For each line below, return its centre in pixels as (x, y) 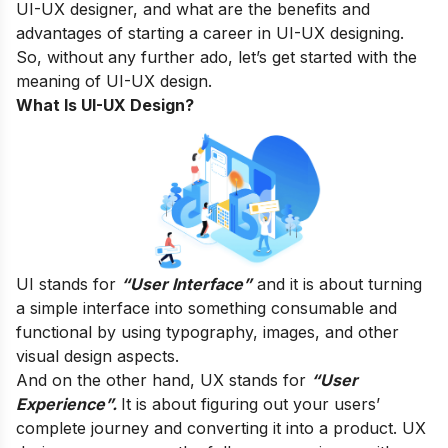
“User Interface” (186, 283)
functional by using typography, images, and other (207, 331)
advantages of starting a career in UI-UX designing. (212, 32)
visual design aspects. (97, 355)
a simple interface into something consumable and (206, 307)
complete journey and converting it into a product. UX (221, 427)
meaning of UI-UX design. (116, 80)
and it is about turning (337, 283)
